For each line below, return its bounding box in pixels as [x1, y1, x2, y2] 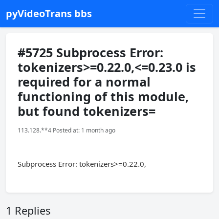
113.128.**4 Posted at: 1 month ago [18, 126, 115, 134]
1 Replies [6, 203, 50, 218]
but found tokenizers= [18, 103, 155, 119]
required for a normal [18, 73, 151, 90]
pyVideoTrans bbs [6, 7, 92, 20]
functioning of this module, [18, 88, 189, 105]
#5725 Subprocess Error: [18, 44, 163, 61]
